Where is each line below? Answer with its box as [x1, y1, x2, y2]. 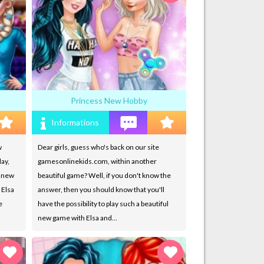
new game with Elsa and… [37, 213, 117, 222]
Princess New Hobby [70, 95, 147, 105]
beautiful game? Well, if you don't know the [37, 170, 171, 180]
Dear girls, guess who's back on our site [37, 142, 159, 151]
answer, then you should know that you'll [37, 184, 164, 194]
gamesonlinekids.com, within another [37, 156, 157, 166]
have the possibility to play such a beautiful [37, 199, 169, 208]
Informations [51, 117, 100, 127]
